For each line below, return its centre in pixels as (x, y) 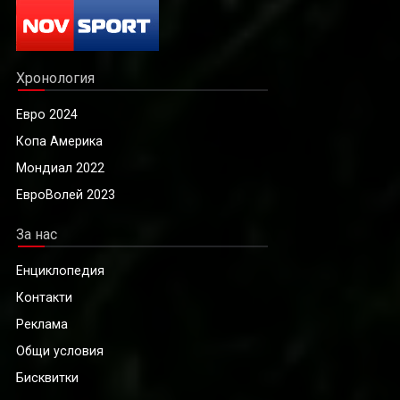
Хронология (55, 78)
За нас (37, 234)
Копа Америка (59, 141)
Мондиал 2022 (60, 167)
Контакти (44, 297)
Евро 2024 (47, 114)
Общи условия (60, 350)
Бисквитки (47, 377)
